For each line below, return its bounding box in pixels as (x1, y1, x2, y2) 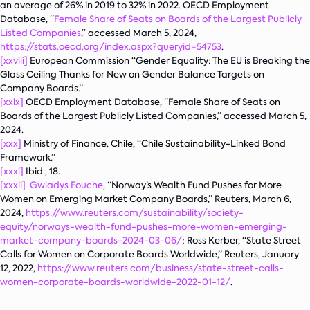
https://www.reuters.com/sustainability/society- (26, 207, 244, 219)
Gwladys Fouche (30, 179, 103, 191)
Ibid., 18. (24, 165, 60, 177)
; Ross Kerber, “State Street (182, 235, 301, 246)
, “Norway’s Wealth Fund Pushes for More (103, 179, 282, 191)
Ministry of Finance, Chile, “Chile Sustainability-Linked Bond (21, 138, 286, 149)
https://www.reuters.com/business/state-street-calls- (37, 262, 284, 274)
